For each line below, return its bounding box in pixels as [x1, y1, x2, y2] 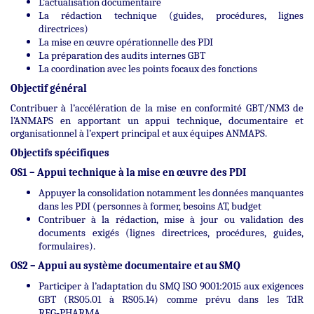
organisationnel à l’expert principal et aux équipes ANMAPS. [11, 126, 267, 139]
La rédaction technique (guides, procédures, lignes [39, 8, 303, 22]
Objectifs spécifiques [11, 146, 109, 159]
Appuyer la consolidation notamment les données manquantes [39, 186, 303, 199]
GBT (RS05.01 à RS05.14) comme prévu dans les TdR [39, 292, 303, 306]
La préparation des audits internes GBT [39, 48, 205, 62]
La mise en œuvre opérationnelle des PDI [39, 35, 213, 48]
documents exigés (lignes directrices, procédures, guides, [39, 226, 303, 239]
